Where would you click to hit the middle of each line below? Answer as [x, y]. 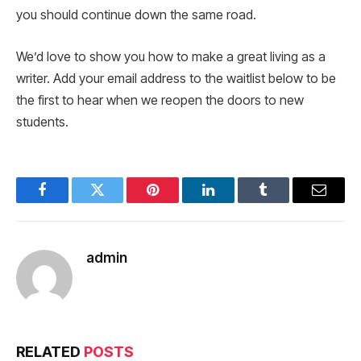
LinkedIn [233, 202]
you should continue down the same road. [136, 15]
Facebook [69, 202]
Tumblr [284, 202]
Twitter [117, 202]
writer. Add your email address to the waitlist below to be [176, 78]
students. [42, 122]
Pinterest [177, 202]
